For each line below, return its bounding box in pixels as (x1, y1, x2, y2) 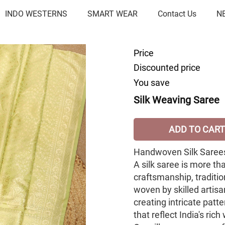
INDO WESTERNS (5, 9, 68, 19)
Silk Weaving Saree (134, 94, 219, 106)
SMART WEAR (87, 9, 138, 19)
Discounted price (134, 62, 200, 73)
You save (134, 77, 170, 88)
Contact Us (158, 9, 197, 19)
